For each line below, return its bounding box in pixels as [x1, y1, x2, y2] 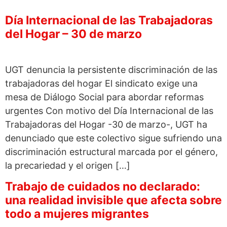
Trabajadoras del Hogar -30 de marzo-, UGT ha [5, 119, 207, 130]
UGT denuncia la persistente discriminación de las [5, 64, 217, 75]
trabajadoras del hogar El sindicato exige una [5, 78, 198, 89]
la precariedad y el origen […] [5, 160, 130, 171]
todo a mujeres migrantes [5, 206, 149, 221]
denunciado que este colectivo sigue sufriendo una [5, 133, 222, 144]
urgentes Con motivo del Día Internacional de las [5, 105, 213, 117]
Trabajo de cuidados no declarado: [5, 179, 200, 194]
